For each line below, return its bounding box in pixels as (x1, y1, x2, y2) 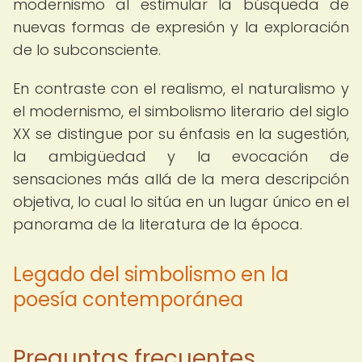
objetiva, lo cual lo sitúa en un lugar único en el (13, 192, 349, 212)
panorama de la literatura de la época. (13, 214, 302, 234)
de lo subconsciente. (13, 40, 161, 60)
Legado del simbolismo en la (13, 261, 288, 288)
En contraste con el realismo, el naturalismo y (13, 78, 349, 99)
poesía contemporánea (13, 286, 243, 313)
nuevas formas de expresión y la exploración (13, 17, 349, 37)
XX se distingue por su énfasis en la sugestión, (13, 124, 349, 144)
